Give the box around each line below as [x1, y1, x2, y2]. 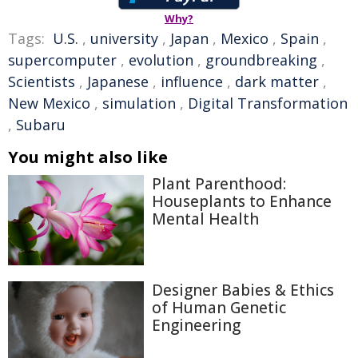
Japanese [87, 72, 149, 91]
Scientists [8, 72, 75, 91]
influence [161, 72, 223, 91]
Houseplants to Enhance [152, 191, 332, 212]
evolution [129, 50, 193, 70]
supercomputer [8, 50, 117, 70]
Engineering [152, 315, 241, 336]
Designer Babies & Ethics [152, 280, 334, 301]
